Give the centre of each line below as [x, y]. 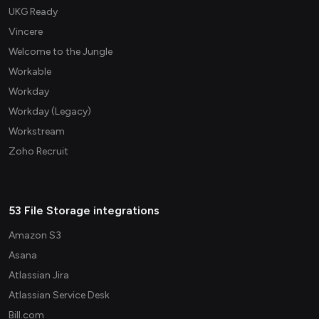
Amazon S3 [35, 236]
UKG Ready [33, 12]
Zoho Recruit [38, 152]
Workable [30, 72]
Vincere [26, 32]
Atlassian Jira [39, 276]
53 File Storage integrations [84, 211]
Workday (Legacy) [50, 112]
